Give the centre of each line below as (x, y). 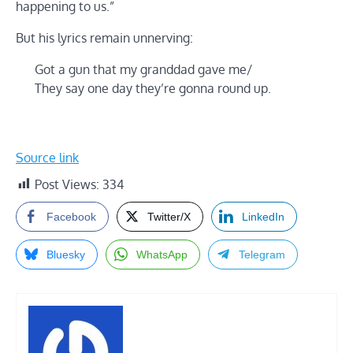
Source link (47, 157)
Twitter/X (169, 216)
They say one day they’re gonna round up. (153, 88)
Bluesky (66, 254)
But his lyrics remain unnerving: (104, 37)
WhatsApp (162, 254)
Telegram (262, 254)
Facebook (71, 216)
